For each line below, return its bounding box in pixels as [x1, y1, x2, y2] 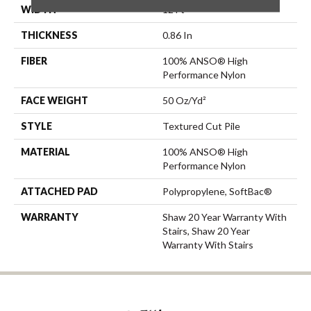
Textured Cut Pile [162, 119, 240, 132]
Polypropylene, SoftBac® [162, 185, 272, 197]
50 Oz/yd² [162, 94, 206, 106]
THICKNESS [21, 28, 78, 41]
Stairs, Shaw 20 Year [162, 224, 250, 237]
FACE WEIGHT [21, 94, 88, 106]
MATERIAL [21, 145, 70, 158]
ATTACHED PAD [21, 185, 98, 197]
